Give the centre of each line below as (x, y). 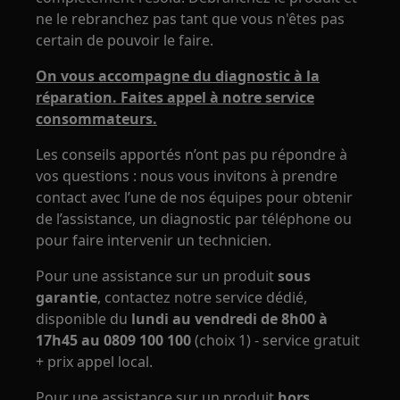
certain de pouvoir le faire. (125, 40)
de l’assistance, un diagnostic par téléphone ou (194, 219)
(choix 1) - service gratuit (276, 340)
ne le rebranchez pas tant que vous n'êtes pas (191, 19)
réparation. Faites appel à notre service (175, 97)
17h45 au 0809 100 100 (114, 340)
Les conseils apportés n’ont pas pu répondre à (192, 154)
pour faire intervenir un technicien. (154, 240)
